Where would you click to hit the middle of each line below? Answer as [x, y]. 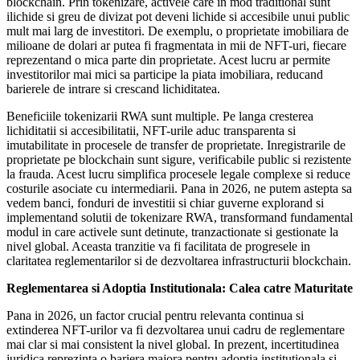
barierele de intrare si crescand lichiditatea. [113, 88]
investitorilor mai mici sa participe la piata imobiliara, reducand [165, 74]
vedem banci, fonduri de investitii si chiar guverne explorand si [165, 202]
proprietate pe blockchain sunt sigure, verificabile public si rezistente [179, 159]
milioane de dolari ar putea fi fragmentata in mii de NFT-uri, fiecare [176, 45]
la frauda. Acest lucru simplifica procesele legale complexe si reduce [178, 174]
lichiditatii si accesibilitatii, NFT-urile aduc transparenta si [151, 130]
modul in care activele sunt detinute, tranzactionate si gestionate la [172, 231]
